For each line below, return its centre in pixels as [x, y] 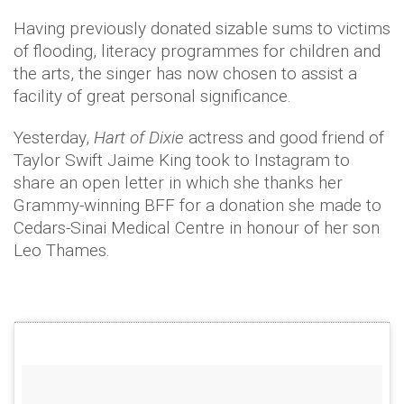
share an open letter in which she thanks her [178, 183]
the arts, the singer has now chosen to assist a [185, 74]
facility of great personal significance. [152, 96]
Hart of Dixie [139, 138]
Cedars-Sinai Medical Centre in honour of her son [197, 228]
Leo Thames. [62, 251]
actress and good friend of [284, 138]
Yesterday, [54, 138]
